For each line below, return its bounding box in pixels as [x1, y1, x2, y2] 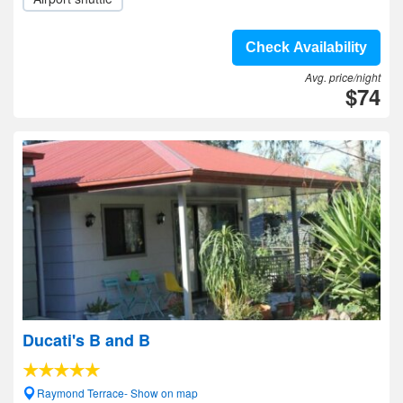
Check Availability [246, 40, 367, 55]
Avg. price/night [305, 69, 381, 85]
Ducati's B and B [22, 328, 150, 352]
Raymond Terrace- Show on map [37, 385, 198, 400]
